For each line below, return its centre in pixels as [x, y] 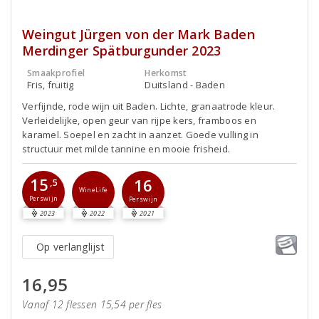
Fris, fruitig [51, 84]
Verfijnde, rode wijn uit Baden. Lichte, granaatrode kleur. [149, 106]
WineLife [93, 190]
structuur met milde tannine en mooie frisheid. [126, 148]
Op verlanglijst [70, 246]
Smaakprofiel [56, 73]
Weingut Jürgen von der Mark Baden [138, 34]
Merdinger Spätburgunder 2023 [122, 50]
